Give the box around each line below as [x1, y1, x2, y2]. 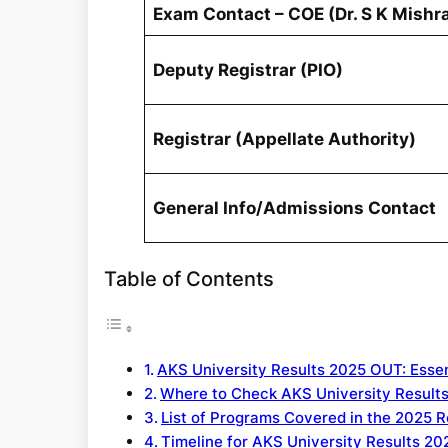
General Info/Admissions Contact [153, 197, 437, 218]
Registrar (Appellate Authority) [153, 128, 417, 149]
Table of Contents [104, 265, 274, 291]
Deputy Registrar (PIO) [153, 59, 344, 80]
